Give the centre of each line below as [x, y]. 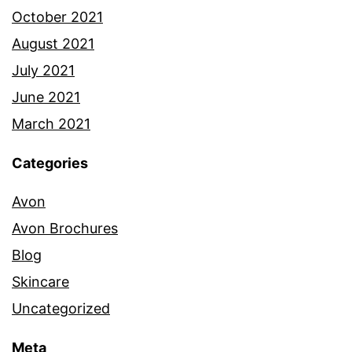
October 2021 [57, 17]
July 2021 [43, 71]
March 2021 [51, 124]
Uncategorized [61, 309]
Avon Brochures [65, 229]
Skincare [40, 282]
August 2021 [53, 44]
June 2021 [46, 97]
